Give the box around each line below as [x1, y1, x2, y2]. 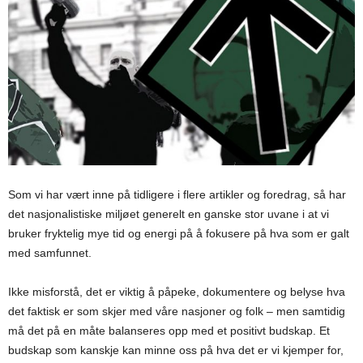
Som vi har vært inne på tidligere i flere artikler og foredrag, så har [8, 188, 346, 202]
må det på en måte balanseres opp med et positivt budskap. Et [8, 324, 330, 338]
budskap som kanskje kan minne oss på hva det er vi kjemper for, [8, 344, 344, 357]
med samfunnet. [8, 246, 92, 260]
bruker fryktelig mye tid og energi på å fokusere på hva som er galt [8, 227, 349, 241]
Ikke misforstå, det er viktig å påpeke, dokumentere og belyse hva [8, 285, 345, 299]
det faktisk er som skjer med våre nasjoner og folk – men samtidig [8, 305, 345, 318]
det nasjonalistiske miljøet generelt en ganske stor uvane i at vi [8, 207, 329, 221]
